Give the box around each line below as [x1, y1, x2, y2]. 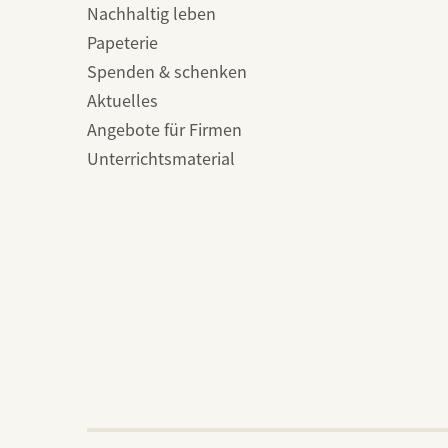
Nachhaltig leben [87, 2, 216, 25]
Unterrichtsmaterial [87, 147, 235, 170]
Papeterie [87, 31, 158, 54]
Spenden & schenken [87, 60, 247, 83]
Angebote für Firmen [87, 118, 242, 141]
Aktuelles [87, 89, 158, 112]
